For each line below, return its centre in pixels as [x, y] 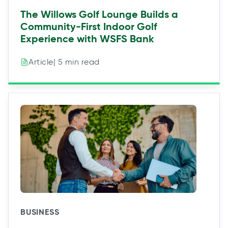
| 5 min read [76, 62]
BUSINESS [40, 212]
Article [41, 62]
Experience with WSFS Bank [88, 38]
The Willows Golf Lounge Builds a [99, 14]
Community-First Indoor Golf [89, 26]
